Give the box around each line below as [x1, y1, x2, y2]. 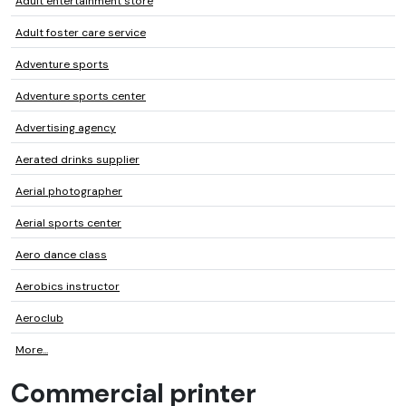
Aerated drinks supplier [15, 152, 140, 168]
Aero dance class [15, 247, 107, 263]
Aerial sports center [15, 216, 121, 231]
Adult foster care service [15, 25, 146, 41]
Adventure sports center [15, 89, 146, 104]
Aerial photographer [15, 184, 122, 199]
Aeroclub [15, 311, 63, 326]
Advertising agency [15, 121, 116, 136]
